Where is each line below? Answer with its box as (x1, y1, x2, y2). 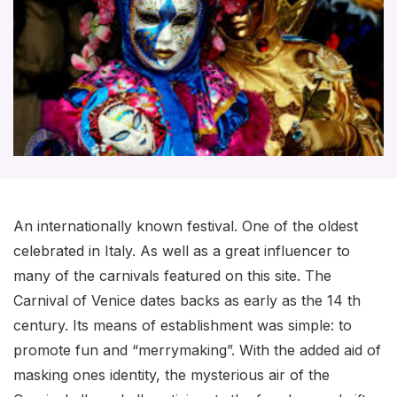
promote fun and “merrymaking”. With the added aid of (13, 341, 381, 360)
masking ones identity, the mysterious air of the (13, 366, 330, 385)
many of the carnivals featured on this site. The (13, 267, 331, 285)
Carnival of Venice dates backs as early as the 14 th (13, 292, 361, 310)
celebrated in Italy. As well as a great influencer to (13, 242, 350, 261)
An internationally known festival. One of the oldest (13, 217, 358, 236)
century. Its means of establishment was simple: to (13, 316, 352, 335)
